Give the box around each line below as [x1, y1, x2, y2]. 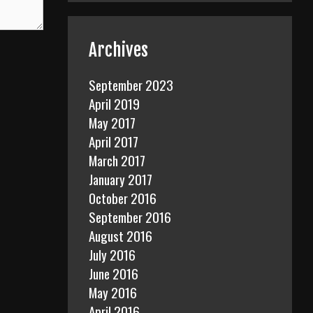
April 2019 [89, 93, 140, 113]
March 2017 [89, 150, 145, 170]
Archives [89, 38, 148, 61]
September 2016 [89, 206, 171, 226]
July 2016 [89, 244, 136, 264]
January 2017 [89, 168, 152, 189]
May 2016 [89, 282, 137, 302]
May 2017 [89, 112, 136, 132]
